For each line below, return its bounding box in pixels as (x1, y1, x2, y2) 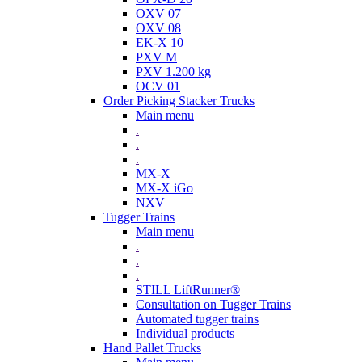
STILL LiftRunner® (136, 283, 240, 297)
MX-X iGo (136, 181, 193, 196)
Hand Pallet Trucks (103, 341, 201, 356)
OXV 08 (136, 21, 181, 36)
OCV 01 (136, 79, 180, 94)
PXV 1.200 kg (136, 65, 211, 79)
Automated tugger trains (136, 312, 259, 326)
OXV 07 (136, 6, 181, 21)
